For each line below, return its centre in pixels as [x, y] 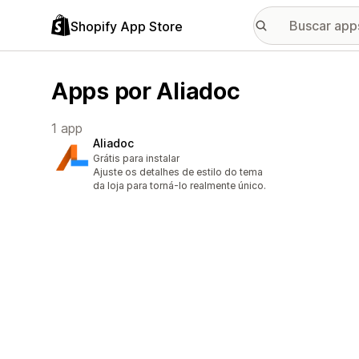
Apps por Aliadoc [146, 91]
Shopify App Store [127, 26]
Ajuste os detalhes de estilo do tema [178, 172]
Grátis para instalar [136, 159]
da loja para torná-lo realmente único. [179, 186]
